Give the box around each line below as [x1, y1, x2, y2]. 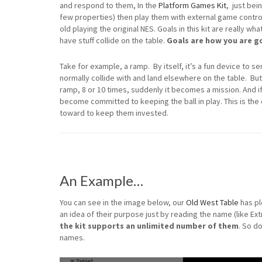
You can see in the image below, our [60, 197, 186, 208]
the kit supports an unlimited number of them [60, 220, 239, 231]
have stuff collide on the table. [60, 35, 167, 46]
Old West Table [186, 197, 239, 208]
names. [60, 232, 85, 243]
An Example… [60, 172, 143, 189]
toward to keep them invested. [60, 108, 168, 118]
